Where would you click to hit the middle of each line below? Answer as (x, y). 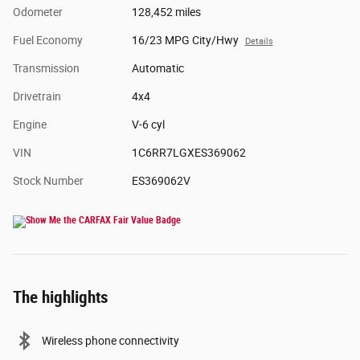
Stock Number (48, 181)
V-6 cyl (148, 125)
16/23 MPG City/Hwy (185, 41)
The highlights (61, 298)
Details (259, 42)
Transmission (46, 69)
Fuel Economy (48, 41)
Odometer (38, 12)
